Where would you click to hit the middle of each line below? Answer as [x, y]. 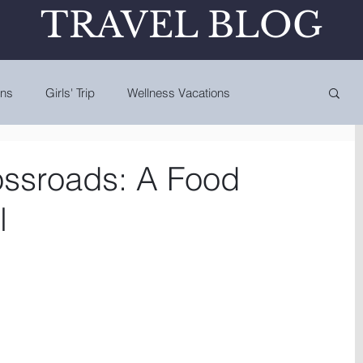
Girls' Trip [70, 92]
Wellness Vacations [179, 92]
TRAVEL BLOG [181, 25]
